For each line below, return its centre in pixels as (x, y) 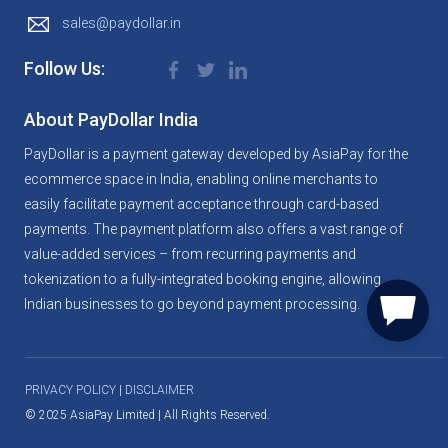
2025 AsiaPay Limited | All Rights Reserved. (154, 415)
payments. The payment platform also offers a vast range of (213, 229)
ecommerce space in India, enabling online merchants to (201, 179)
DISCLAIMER (159, 390)
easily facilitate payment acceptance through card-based (201, 204)
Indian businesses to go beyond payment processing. (192, 304)
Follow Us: (64, 69)
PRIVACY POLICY (70, 390)
